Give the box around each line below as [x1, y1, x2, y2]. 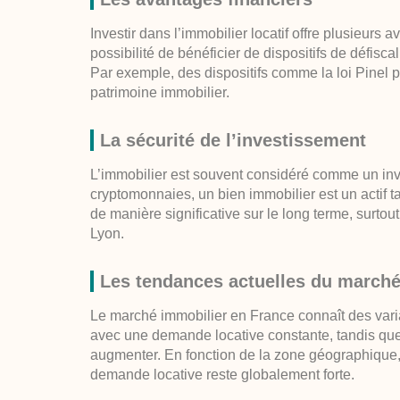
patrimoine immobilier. [90, 85, 230, 101]
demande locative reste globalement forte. [90, 367, 355, 383]
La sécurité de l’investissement [100, 130, 367, 151]
